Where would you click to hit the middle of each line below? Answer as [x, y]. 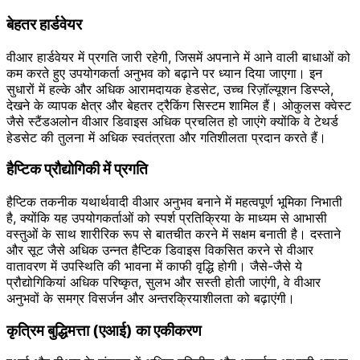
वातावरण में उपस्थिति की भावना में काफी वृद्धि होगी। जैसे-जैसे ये [154, 266]
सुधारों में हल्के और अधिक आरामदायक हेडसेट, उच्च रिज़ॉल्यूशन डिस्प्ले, [170, 89]
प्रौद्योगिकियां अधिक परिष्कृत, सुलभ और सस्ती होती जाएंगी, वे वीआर [164, 282]
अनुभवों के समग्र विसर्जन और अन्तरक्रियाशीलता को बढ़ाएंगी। [151, 298]
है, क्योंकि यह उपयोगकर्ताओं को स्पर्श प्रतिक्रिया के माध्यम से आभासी [167, 218]
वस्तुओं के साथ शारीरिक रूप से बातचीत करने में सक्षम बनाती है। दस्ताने [174, 234]
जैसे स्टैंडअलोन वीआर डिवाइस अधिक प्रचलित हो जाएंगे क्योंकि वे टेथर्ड [172, 121]
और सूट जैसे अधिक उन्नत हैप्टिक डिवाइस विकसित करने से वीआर [160, 250]
